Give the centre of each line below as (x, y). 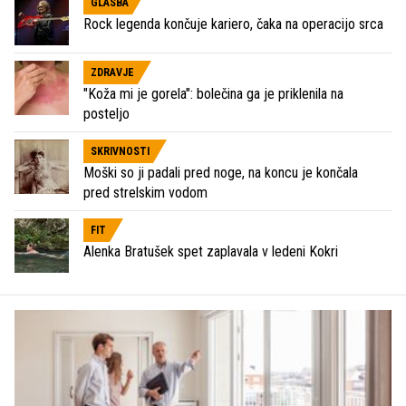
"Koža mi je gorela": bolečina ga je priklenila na (213, 94)
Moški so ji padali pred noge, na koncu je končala (221, 173)
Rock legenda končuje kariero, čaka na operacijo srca (233, 24)
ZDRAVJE (112, 73)
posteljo (106, 114)
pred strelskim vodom (145, 193)
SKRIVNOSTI (120, 152)
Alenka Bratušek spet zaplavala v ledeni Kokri (211, 252)
